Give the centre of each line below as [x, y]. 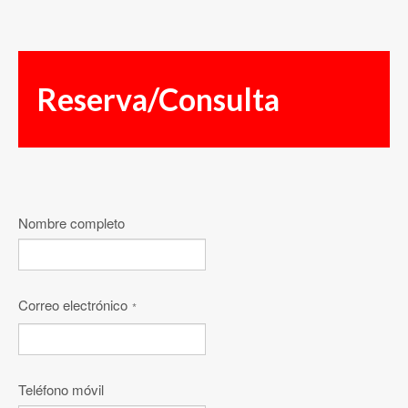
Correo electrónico [73, 305]
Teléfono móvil [61, 390]
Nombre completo [71, 223]
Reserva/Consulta [158, 100]
